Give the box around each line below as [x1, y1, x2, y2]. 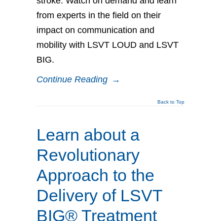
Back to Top [157, 99, 184, 105]
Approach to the [37, 165, 154, 184]
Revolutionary [37, 145, 140, 164]
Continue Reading [37, 74, 108, 84]
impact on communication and [37, 25, 154, 35]
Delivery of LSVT [37, 185, 162, 205]
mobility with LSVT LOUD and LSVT [37, 39, 179, 50]
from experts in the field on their [37, 10, 161, 20]
